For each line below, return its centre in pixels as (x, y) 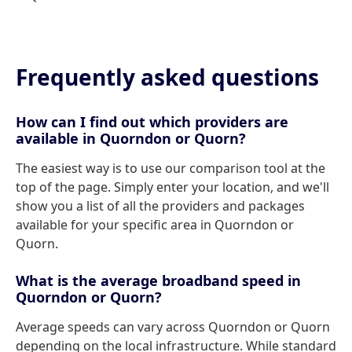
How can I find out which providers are (152, 122)
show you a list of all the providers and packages (160, 206)
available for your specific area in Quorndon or (155, 225)
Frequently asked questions (167, 77)
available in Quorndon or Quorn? (131, 138)
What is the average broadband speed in (158, 280)
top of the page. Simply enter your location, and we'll (172, 187)
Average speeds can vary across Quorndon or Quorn (173, 327)
